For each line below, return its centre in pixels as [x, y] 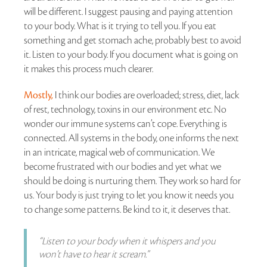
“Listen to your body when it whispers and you [127, 241]
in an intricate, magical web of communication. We [119, 152]
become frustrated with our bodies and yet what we [122, 167]
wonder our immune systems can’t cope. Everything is [125, 124]
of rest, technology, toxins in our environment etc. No [125, 109]
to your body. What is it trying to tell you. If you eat [120, 26]
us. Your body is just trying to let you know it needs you [129, 195]
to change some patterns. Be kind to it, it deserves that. [127, 209]
